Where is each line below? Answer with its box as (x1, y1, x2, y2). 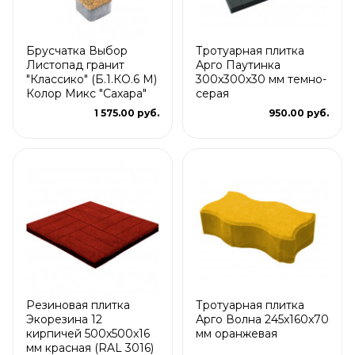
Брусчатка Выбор (26, 43, 128, 58)
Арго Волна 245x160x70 (196, 311, 329, 326)
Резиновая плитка (26, 297, 130, 312)
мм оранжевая (196, 326, 277, 341)
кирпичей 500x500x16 (26, 326, 150, 341)
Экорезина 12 (26, 311, 102, 326)
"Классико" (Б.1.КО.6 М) (26, 71, 157, 86)
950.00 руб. (269, 106, 329, 119)
